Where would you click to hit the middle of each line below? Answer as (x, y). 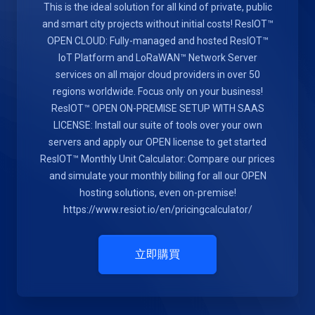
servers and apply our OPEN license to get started (157, 142)
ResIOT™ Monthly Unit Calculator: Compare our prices (157, 159)
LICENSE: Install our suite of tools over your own (157, 125)
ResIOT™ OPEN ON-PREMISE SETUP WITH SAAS (157, 108)
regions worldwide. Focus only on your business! (157, 91)
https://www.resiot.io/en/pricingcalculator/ (157, 210)
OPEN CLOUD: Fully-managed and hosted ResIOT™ (157, 41)
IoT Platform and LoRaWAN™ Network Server (157, 58)
